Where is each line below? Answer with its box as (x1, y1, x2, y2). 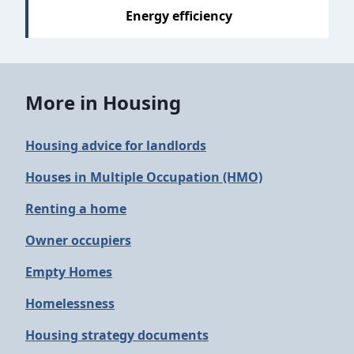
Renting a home (25, 200, 126, 217)
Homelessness (25, 295, 115, 312)
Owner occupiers (25, 232, 131, 249)
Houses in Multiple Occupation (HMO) (25, 168, 262, 186)
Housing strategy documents (25, 326, 209, 344)
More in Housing (25, 89, 181, 115)
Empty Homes (25, 263, 112, 281)
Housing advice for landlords (25, 137, 206, 154)
